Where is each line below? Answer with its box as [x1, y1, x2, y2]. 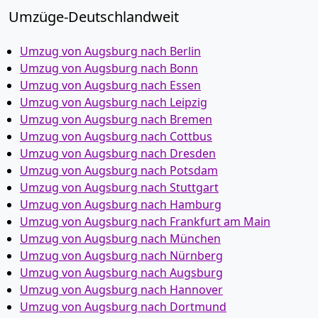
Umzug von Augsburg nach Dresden [20, 146, 216, 161]
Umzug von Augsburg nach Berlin [20, 43, 201, 59]
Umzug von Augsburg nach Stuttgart [20, 180, 219, 195]
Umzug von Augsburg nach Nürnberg [20, 248, 223, 263]
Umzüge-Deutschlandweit [9, 7, 179, 26]
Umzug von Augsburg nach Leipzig [20, 94, 207, 110]
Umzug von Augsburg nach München [20, 231, 221, 246]
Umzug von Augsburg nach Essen [20, 77, 201, 93]
